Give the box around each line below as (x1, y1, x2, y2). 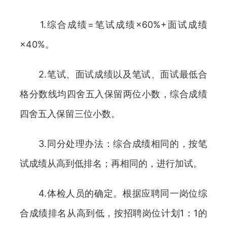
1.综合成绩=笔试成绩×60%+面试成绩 (20, 19, 207, 30)
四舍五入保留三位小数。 (20, 108, 120, 119)
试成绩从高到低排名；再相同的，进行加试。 (20, 158, 202, 169)
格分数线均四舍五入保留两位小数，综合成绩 (20, 89, 207, 99)
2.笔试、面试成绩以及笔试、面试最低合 (20, 69, 207, 80)
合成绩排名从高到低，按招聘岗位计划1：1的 (20, 208, 207, 218)
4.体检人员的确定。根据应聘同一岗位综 (20, 188, 207, 199)
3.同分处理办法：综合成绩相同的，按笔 (20, 138, 207, 149)
